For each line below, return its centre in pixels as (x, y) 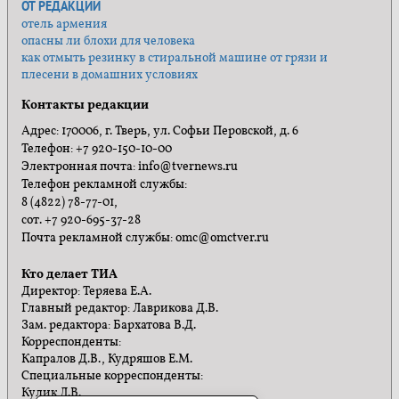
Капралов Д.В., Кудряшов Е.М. (107, 360)
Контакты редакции (85, 105)
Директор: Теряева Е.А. (86, 292)
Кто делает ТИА (69, 275)
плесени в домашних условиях (110, 75)
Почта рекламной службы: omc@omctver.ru (145, 239)
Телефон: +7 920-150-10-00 (97, 150)
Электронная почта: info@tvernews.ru (130, 167)
